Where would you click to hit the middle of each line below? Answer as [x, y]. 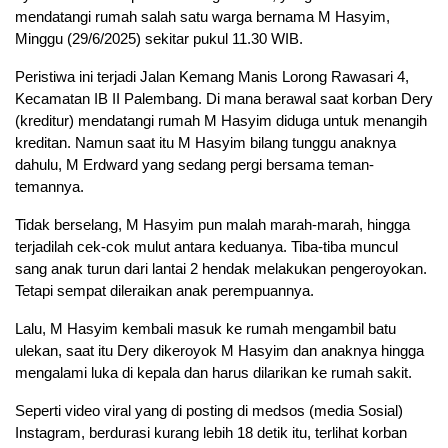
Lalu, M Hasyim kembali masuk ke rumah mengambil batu [205, 329]
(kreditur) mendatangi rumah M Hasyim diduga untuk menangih [221, 121]
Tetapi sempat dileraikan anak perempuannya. [164, 291]
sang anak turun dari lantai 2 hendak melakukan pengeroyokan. [221, 269]
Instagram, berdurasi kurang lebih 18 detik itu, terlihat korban [211, 433]
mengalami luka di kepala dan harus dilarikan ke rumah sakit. [213, 373]
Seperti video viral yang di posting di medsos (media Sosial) [209, 411]
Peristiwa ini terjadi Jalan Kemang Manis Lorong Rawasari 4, [212, 77]
